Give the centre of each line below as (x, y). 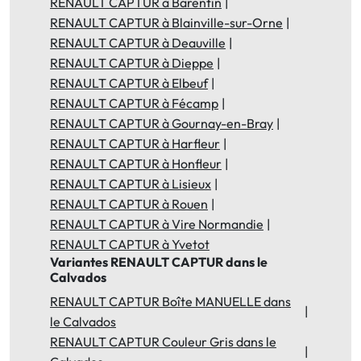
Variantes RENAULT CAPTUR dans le (159, 261)
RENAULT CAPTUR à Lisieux (131, 183)
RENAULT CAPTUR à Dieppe (132, 62)
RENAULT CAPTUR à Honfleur (136, 163)
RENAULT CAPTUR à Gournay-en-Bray (162, 123)
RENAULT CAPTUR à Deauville (138, 42)
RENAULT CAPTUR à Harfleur (135, 143)
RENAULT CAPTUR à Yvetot (130, 244)
